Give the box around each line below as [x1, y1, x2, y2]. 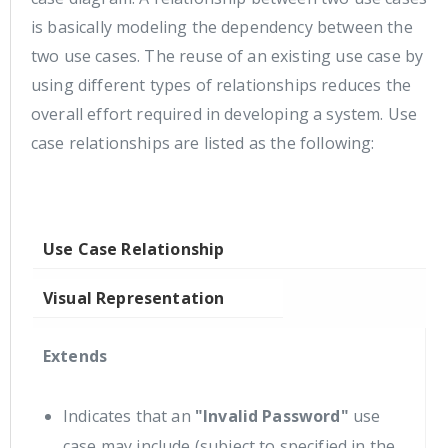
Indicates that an [63, 404, 195, 427]
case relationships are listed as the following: [31, 131, 375, 154]
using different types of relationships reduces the [31, 73, 412, 96]
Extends [43, 344, 108, 367]
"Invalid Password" [194, 404, 349, 427]
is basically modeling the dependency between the [31, 15, 413, 38]
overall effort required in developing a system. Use [31, 102, 418, 125]
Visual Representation [43, 286, 225, 309]
